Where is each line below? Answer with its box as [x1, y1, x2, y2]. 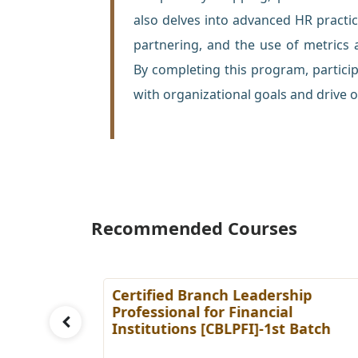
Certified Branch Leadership [112, 284, 312, 304]
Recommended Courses [91, 215, 297, 240]
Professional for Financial [112, 301, 292, 321]
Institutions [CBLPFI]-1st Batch [112, 318, 331, 338]
